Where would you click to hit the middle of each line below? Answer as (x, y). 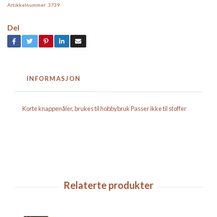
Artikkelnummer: (27, 5)
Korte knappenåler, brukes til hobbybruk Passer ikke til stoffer (104, 109)
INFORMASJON (54, 79)
